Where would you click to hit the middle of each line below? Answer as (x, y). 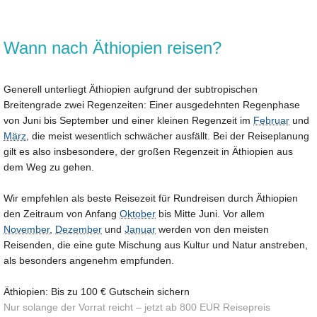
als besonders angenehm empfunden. (89, 260)
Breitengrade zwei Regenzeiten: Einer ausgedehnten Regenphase (152, 104)
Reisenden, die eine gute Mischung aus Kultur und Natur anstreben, (156, 244)
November (27, 229)
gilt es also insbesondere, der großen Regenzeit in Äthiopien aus (148, 151)
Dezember (79, 229)
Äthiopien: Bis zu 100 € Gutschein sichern (97, 291)
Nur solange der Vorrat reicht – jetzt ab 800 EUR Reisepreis (137, 307)
